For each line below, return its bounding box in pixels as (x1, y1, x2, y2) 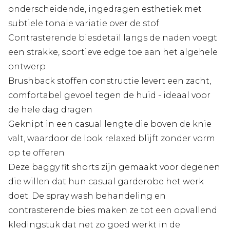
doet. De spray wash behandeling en (8, 190, 166, 201)
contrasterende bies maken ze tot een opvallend (8, 205, 217, 215)
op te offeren (8, 147, 65, 158)
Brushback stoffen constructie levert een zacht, (8, 75, 211, 86)
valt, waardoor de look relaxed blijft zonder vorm (8, 133, 215, 143)
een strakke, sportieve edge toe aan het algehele (8, 47, 218, 57)
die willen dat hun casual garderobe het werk (8, 176, 204, 186)
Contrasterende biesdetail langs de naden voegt (8, 32, 217, 43)
